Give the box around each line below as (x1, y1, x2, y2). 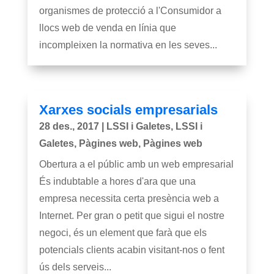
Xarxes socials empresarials (39, 102, 218, 118)
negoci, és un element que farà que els (39, 228, 207, 239)
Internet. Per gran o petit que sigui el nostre (39, 210, 224, 221)
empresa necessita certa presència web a (39, 193, 219, 204)
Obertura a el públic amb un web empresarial (39, 159, 234, 170)
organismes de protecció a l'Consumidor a (39, 5, 221, 16)
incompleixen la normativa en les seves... (39, 39, 217, 50)
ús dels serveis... (39, 262, 111, 273)
